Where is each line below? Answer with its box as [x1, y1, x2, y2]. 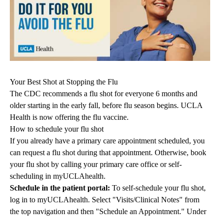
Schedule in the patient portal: [10, 184, 110, 192]
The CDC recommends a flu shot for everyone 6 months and [10, 89, 197, 98]
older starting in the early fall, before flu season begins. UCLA [10, 101, 202, 110]
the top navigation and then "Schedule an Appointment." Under [10, 207, 206, 216]
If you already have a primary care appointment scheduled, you [10, 137, 205, 145]
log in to [10, 195, 37, 204]
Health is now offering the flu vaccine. [10, 113, 133, 122]
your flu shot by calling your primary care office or [10, 160, 168, 169]
